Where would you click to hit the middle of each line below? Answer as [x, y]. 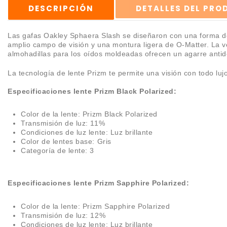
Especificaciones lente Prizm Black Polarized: [92, 91]
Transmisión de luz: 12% [63, 215]
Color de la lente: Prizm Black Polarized [89, 114]
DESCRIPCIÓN [61, 8]
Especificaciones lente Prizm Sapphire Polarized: [99, 183]
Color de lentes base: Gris [66, 142]
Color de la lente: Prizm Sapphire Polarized [96, 206]
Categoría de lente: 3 [58, 151]
